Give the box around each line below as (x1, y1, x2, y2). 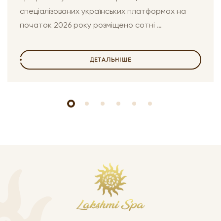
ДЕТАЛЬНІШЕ (90, 56, 131, 63)
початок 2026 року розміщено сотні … (20, 20, 162, 30)
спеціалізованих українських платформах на (20, 6, 186, 16)
